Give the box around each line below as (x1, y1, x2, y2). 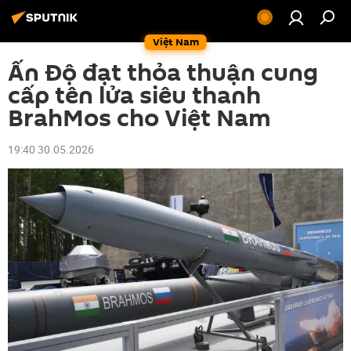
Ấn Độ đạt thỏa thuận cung (8, 56, 318, 90)
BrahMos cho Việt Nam (8, 102, 271, 136)
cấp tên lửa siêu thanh (8, 79, 261, 113)
